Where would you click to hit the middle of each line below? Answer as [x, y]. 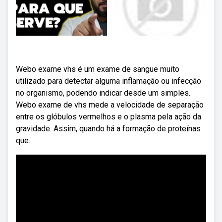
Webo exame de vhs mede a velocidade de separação [110, 105]
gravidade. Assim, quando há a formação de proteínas [108, 129]
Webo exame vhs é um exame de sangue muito [98, 69]
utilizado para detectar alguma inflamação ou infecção [109, 81]
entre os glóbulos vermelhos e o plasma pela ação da [109, 117]
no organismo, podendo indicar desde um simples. [103, 93]
